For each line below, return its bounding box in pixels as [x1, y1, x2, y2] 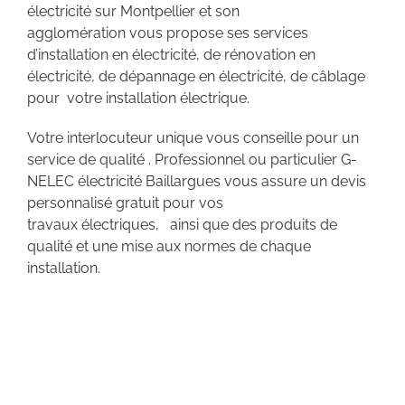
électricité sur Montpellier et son [27, 2, 240, 20]
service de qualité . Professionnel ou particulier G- [27, 150, 357, 168]
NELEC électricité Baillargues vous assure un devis [27, 172, 366, 190]
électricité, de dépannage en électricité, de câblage [27, 67, 365, 85]
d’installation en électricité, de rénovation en [27, 45, 316, 63]
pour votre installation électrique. [27, 89, 250, 107]
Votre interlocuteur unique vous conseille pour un [27, 128, 359, 146]
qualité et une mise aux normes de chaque [27, 237, 311, 255]
